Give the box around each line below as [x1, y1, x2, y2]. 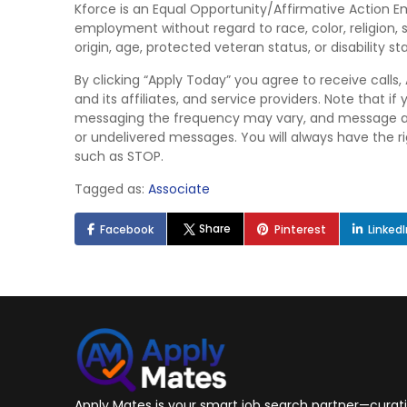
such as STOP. [74, 147, 164, 165]
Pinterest [274, 222, 327, 237]
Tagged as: [74, 180, 148, 198]
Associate [148, 180, 210, 198]
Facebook [100, 222, 154, 237]
